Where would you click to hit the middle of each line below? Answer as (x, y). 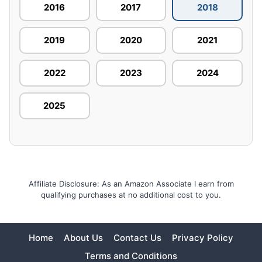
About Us (83, 237)
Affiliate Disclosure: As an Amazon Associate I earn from (131, 183)
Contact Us (137, 237)
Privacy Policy (203, 237)
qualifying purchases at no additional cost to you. (131, 194)
